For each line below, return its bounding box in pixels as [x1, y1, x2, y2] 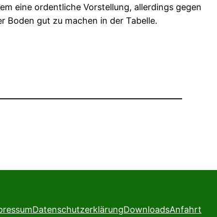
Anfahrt [170, 204, 201, 215]
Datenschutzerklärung [32, 204, 124, 215]
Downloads [124, 204, 170, 215]
